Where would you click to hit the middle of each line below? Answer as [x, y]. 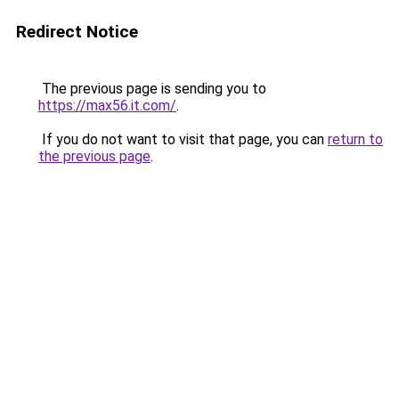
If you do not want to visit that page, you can [183, 139]
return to [355, 139]
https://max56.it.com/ [107, 106]
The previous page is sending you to [152, 89]
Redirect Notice [77, 32]
